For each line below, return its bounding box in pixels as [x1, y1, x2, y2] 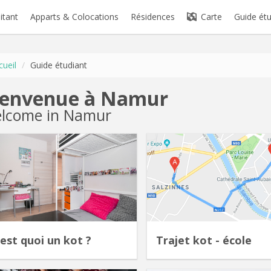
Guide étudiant [30, 59, 87, 71]
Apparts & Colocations [30, 11, 119, 23]
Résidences [131, 11, 175, 23]
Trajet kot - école [156, 233, 252, 248]
